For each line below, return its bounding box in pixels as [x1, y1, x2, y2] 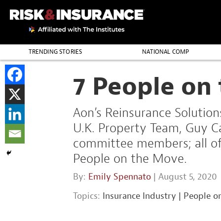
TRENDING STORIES [28, 48, 82, 56]
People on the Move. [73, 150, 190, 167]
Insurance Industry [103, 190, 176, 202]
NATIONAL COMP [142, 48, 189, 56]
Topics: [73, 190, 103, 202]
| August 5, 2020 [151, 171, 217, 183]
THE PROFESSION [31, 63, 79, 71]
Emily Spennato [88, 171, 151, 183]
